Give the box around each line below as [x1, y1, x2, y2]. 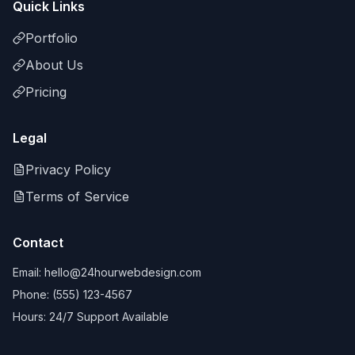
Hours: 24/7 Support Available [13, 310, 169, 323]
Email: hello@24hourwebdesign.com [13, 265, 201, 279]
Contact [13, 235, 63, 250]
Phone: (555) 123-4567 [13, 288, 132, 301]
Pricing [25, 84, 67, 100]
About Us [25, 57, 83, 73]
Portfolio [25, 30, 78, 46]
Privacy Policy [25, 162, 111, 177]
